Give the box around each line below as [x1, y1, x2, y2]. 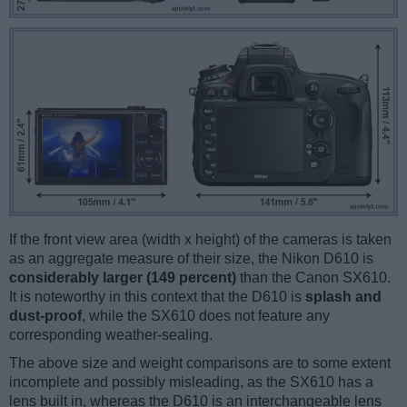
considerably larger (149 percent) [9, 270, 236, 286]
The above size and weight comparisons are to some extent [9, 355, 391, 372]
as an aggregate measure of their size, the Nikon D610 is [9, 251, 373, 267]
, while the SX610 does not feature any [82, 308, 330, 324]
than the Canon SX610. [236, 270, 391, 286]
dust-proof [9, 308, 82, 324]
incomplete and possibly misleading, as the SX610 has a [9, 374, 373, 391]
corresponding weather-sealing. [9, 327, 213, 343]
